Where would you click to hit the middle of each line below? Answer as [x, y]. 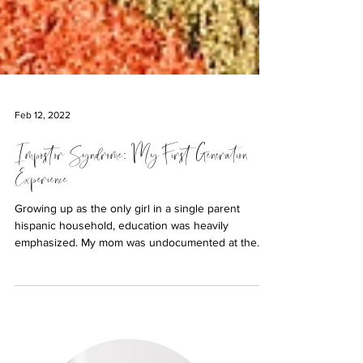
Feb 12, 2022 [43, 137]
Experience [41, 201]
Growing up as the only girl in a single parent [127, 230]
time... [29, 281]
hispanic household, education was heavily [122, 247]
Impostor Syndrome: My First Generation [131, 177]
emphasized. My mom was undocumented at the [136, 264]
